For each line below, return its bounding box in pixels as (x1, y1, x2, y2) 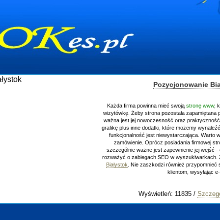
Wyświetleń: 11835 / (138, 190, 197, 197)
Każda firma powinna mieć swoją (107, 103, 186, 109)
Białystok (106, 162, 128, 167)
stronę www (186, 103, 214, 109)
